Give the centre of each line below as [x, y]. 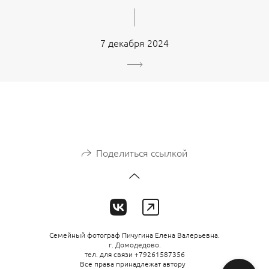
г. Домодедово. [134, 244]
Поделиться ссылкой [142, 152]
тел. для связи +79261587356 [134, 254]
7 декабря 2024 [134, 42]
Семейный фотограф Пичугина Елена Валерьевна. [134, 234]
